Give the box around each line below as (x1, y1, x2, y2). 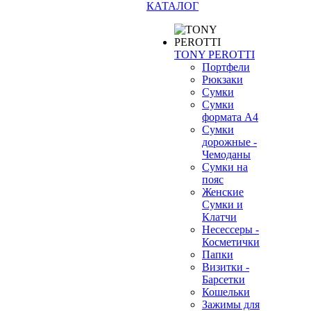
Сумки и (202, 199, 243, 210)
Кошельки (202, 286, 250, 298)
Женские (202, 186, 244, 198)
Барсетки (202, 274, 245, 285)
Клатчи (202, 211, 237, 223)
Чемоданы (202, 149, 251, 160)
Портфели (202, 61, 250, 73)
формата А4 (202, 111, 258, 123)
